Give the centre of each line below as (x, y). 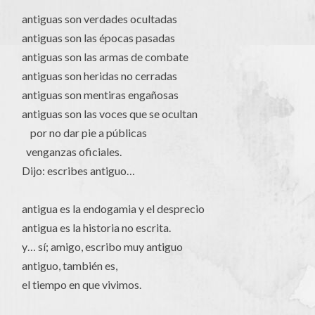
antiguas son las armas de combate (105, 57)
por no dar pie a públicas (85, 133)
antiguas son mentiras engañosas (101, 95)
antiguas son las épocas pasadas (99, 38)
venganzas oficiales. (72, 152)
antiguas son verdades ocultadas (100, 19)
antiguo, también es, (70, 266)
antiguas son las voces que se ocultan (110, 114)
